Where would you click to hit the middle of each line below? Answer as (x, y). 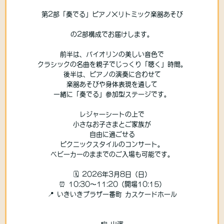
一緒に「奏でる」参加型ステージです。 (112, 94)
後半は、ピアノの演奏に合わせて (112, 74)
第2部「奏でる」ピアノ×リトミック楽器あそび (112, 14)
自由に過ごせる (112, 134)
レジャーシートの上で (112, 114)
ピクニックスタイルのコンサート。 (112, 144)
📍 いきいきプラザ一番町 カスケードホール (112, 194)
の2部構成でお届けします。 (112, 34)
